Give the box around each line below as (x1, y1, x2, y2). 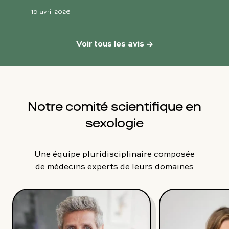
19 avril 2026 (31, 7, 71, 16)
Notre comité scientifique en (28, 98, 201, 115)
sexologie (85, 114, 144, 131)
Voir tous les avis (76, 37, 144, 49)
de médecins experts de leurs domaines (35, 160, 194, 172)
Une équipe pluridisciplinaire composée (34, 148, 195, 159)
